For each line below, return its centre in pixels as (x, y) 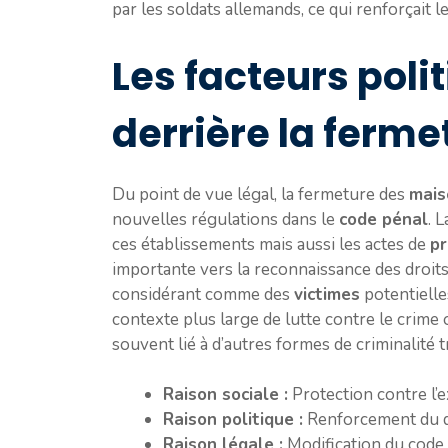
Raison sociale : (225, 395)
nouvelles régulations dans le (225, 219)
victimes (327, 294)
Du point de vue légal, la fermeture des (260, 194)
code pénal (383, 219)
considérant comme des (203, 294)
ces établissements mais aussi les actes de (271, 244)
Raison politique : (233, 420)
